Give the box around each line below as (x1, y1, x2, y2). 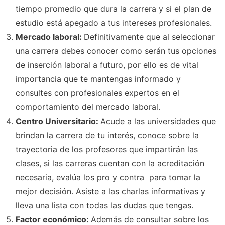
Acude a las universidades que (100, 116, 216, 126)
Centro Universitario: (16, 116, 100, 126)
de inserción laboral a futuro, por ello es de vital (16, 59, 198, 70)
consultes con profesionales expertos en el (16, 87, 179, 98)
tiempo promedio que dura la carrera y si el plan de (16, 3, 211, 14)
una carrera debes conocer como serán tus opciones (16, 45, 216, 56)
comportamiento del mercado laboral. (16, 101, 160, 112)
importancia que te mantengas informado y (16, 73, 183, 84)
